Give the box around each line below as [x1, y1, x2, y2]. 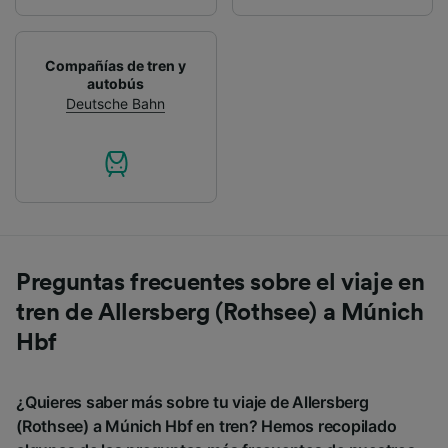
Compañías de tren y [45, 56, 187, 74]
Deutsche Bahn [66, 94, 166, 112]
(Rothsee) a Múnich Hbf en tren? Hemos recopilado [16, 415, 397, 436]
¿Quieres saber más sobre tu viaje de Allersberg [16, 391, 369, 412]
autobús [87, 74, 145, 92]
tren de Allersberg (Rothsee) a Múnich [16, 300, 424, 325]
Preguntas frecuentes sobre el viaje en [16, 270, 425, 295]
